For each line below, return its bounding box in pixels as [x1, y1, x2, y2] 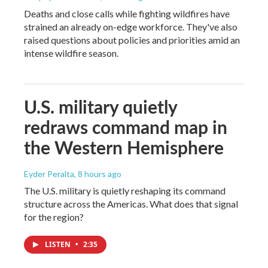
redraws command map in [24, 114, 227, 139]
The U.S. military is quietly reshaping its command [24, 184, 226, 196]
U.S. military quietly [24, 93, 177, 119]
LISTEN [45, 239, 72, 249]
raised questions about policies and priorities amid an [24, 33, 240, 45]
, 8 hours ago [74, 168, 121, 179]
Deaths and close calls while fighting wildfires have [24, 7, 230, 19]
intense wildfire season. [24, 47, 118, 59]
